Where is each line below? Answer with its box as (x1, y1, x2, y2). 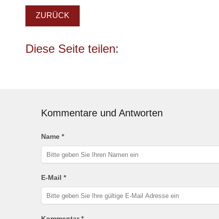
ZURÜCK (35, 11, 69, 20)
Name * (41, 132, 64, 141)
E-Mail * (41, 174, 66, 182)
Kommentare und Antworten (41, 108, 163, 119)
